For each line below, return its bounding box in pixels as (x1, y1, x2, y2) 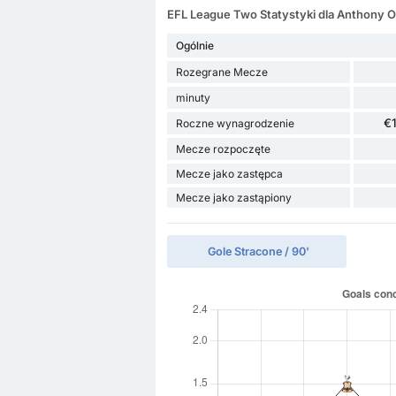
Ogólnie (175, 39, 214, 53)
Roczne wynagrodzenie (175, 117, 294, 131)
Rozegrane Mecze (175, 65, 268, 80)
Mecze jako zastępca (175, 167, 283, 181)
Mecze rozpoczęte (175, 142, 270, 156)
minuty (175, 91, 210, 105)
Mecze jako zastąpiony (175, 191, 292, 205)
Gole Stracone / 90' (208, 245, 310, 259)
